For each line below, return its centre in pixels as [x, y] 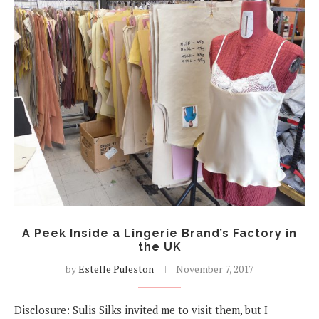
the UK [159, 246]
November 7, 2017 [215, 268]
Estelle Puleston [116, 268]
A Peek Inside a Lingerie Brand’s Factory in [159, 233]
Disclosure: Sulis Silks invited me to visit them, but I [141, 309]
